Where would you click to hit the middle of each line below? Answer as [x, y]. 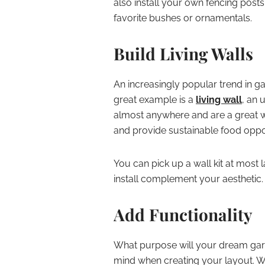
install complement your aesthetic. [188, 179]
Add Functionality [183, 214]
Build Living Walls [183, 54]
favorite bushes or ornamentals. [183, 18]
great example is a [155, 100]
